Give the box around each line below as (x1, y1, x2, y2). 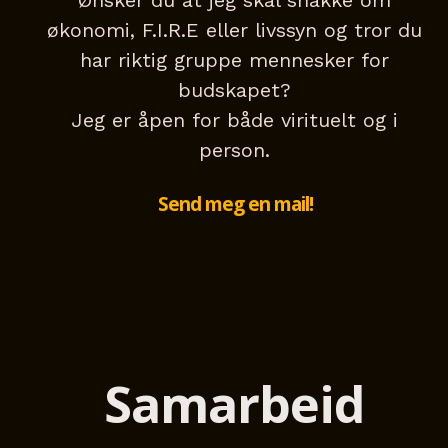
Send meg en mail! (157, 191, 313, 218)
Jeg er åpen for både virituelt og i (70, 108, 398, 133)
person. (198, 138, 270, 163)
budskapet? (177, 78, 291, 103)
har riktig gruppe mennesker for (79, 48, 389, 73)
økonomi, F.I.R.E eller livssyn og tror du (46, 18, 422, 43)
